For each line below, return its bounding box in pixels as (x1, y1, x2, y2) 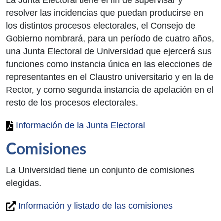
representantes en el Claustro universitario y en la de (6, 72, 214, 82)
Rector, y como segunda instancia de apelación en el (6, 84, 214, 95)
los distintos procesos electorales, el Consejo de (6, 20, 195, 31)
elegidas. (6, 178, 41, 188)
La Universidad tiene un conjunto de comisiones (6, 165, 194, 175)
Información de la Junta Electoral (13, 120, 145, 130)
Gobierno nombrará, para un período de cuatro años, (6, 33, 214, 43)
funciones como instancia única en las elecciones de (6, 59, 212, 69)
